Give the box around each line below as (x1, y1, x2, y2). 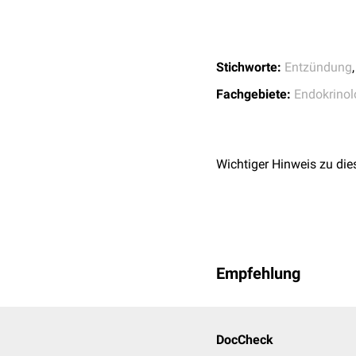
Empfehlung (216, 264, 300, 283)
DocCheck (216, 332, 273, 347)
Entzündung (284, 60, 352, 75)
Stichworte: (216, 60, 281, 75)
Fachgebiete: (216, 87, 291, 102)
